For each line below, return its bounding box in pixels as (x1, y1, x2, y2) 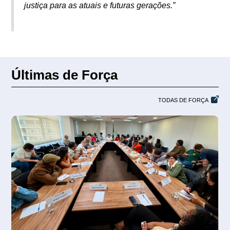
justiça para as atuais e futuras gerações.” (24, 1, 176, 10)
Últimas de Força (11, 67, 118, 83)
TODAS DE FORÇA (158, 97, 208, 104)
